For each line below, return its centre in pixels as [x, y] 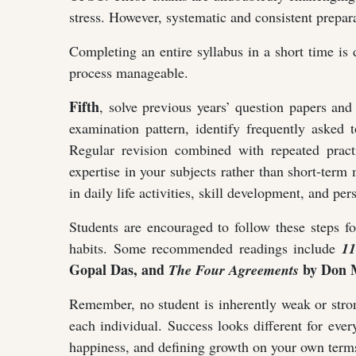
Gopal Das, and [119, 269]
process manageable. [129, 72]
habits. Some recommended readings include [205, 248]
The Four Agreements [234, 269]
